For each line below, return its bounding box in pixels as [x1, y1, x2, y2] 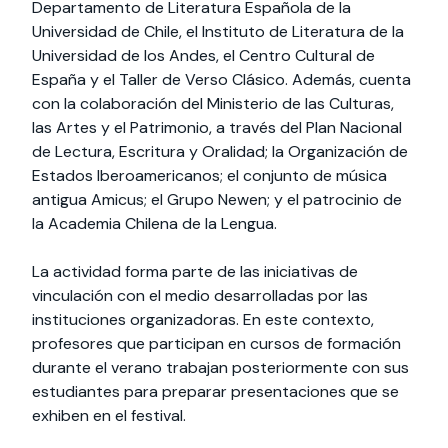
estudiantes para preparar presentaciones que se [32, 380, 399, 402]
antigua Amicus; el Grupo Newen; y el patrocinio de [32, 188, 402, 210]
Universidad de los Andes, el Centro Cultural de [32, 44, 375, 66]
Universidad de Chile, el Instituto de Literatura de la [32, 20, 404, 42]
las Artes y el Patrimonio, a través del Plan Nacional [32, 116, 402, 138]
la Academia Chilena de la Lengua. [32, 212, 277, 234]
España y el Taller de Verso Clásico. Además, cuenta [32, 68, 411, 90]
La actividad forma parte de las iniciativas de [32, 260, 358, 282]
